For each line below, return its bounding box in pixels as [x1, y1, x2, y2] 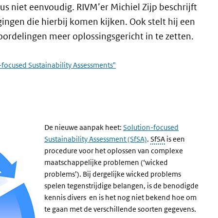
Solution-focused [123, 123, 179, 132]
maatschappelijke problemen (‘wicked [44, 158, 168, 167]
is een [165, 134, 185, 144]
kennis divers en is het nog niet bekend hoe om [44, 193, 197, 202]
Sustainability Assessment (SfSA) [44, 134, 147, 144]
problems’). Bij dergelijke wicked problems [44, 169, 181, 179]
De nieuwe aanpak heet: [44, 123, 123, 132]
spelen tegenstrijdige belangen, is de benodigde [44, 181, 199, 190]
